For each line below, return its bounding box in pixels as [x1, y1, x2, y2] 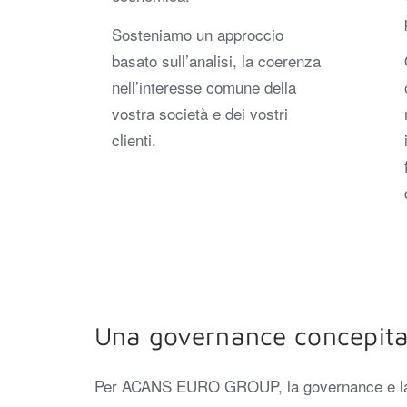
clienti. [111, 128, 156, 152]
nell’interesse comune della [111, 75, 296, 99]
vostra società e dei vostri [111, 102, 288, 125]
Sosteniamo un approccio [111, 23, 283, 46]
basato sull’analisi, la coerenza [111, 49, 321, 73]
